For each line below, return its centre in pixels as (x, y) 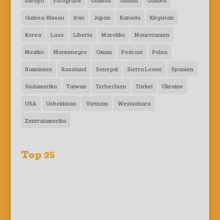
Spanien (182, 69)
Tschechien (111, 86)
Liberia (82, 35)
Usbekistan (61, 103)
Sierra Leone (144, 69)
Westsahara (134, 103)
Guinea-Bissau (44, 17)
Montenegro (70, 52)
